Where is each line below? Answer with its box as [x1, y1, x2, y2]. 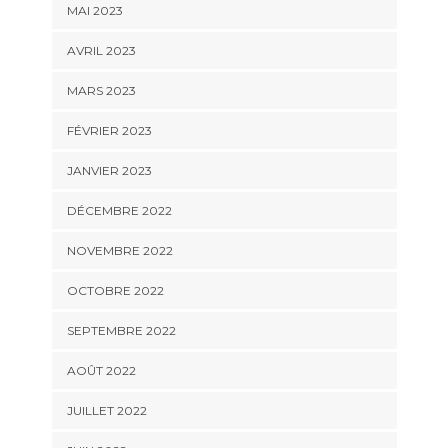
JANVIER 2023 [66, 163, 152, 178]
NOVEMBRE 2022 [66, 243, 173, 258]
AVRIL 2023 [66, 43, 136, 58]
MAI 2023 [66, 3, 123, 18]
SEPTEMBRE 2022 [66, 323, 176, 338]
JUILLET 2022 [66, 403, 147, 418]
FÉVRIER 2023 [66, 123, 152, 138]
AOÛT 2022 [66, 363, 136, 378]
